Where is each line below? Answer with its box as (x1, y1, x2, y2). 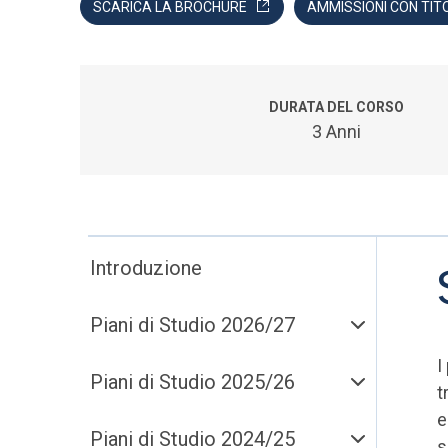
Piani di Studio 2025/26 (90, 370, 295, 394)
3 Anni (312, 121, 362, 142)
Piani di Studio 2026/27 (90, 313, 295, 337)
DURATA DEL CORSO (269, 99, 405, 115)
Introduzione (90, 256, 202, 280)
